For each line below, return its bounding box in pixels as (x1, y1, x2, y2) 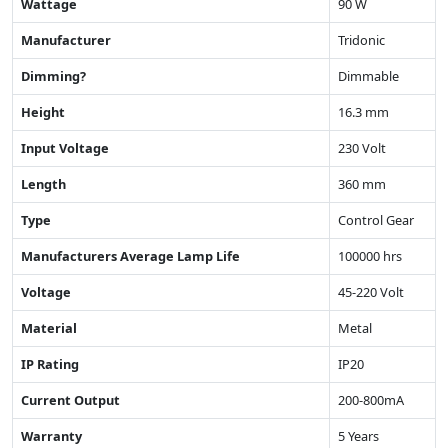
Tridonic (338, 30, 385, 49)
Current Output (21, 390, 120, 409)
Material (21, 318, 77, 337)
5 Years (338, 426, 379, 445)
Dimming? (21, 66, 86, 85)
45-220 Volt (338, 282, 404, 301)
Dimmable (338, 66, 399, 85)
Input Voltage (21, 138, 109, 157)
